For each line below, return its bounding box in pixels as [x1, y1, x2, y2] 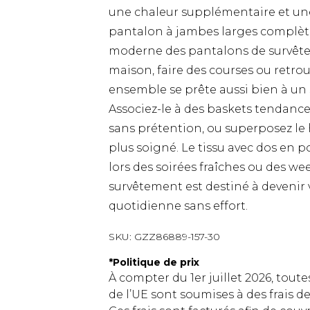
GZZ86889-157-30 [134, 230, 220, 243]
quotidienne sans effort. [109, 199, 248, 212]
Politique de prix [113, 256, 199, 268]
